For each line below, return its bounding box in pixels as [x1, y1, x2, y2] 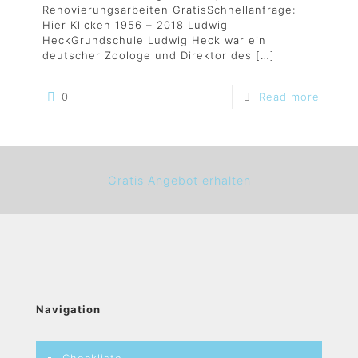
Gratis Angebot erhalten [107, 173, 251, 187]
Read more [259, 90, 320, 103]
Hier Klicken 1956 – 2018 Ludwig [42, 18, 228, 31]
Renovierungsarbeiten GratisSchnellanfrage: [42, 3, 296, 16]
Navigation [36, 303, 101, 316]
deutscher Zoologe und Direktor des [42, 49, 252, 62]
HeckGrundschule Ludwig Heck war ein [42, 34, 266, 46]
